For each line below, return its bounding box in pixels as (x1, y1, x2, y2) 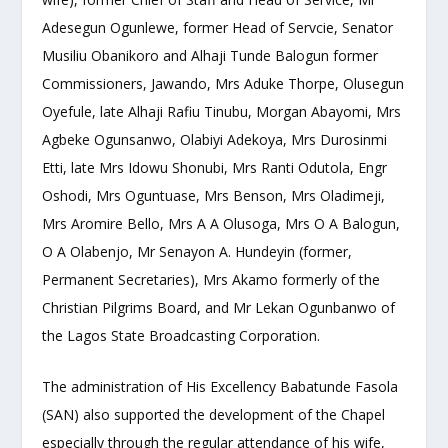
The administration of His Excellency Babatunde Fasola (42, 376, 399, 396)
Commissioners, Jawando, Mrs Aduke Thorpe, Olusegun (42, 74, 405, 94)
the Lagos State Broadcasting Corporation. (42, 326, 321, 346)
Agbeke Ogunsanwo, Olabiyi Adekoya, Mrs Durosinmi (42, 130, 388, 150)
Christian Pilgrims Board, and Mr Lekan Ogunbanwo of (42, 298, 396, 318)
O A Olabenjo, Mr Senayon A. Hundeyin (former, (42, 242, 353, 262)
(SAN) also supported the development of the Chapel (42, 404, 386, 424)
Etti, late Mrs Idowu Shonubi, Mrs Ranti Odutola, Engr (42, 158, 388, 178)
